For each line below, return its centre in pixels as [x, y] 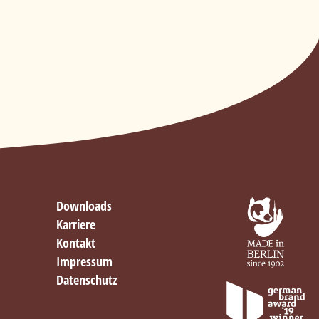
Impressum [84, 262]
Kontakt [75, 243]
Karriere [75, 225]
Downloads [84, 206]
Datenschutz [86, 280]
